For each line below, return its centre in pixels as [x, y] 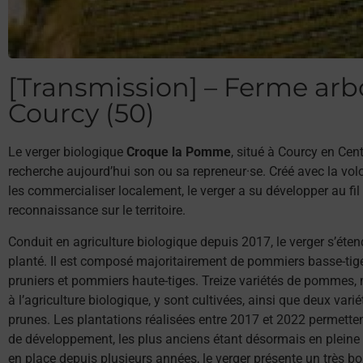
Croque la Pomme [179, 152]
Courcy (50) [81, 113]
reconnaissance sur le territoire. [97, 211]
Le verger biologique [67, 152]
